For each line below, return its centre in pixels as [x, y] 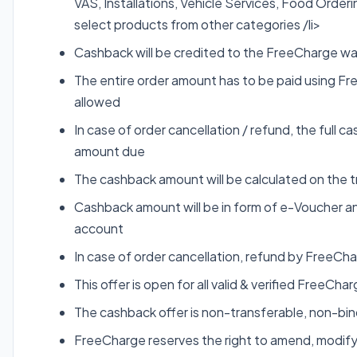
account [99, 228]
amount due [110, 151]
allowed [97, 101]
